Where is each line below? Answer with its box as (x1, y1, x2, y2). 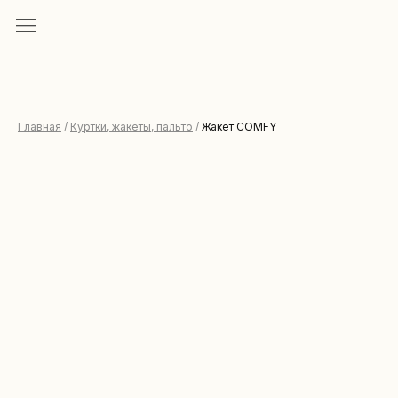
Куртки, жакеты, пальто (70, 120, 193, 133)
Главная (18, 120, 61, 133)
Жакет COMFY (202, 120, 276, 133)
